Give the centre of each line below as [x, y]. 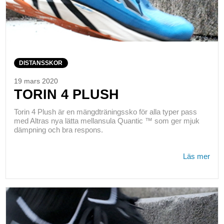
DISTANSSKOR [41, 63]
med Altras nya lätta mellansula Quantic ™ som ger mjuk [106, 121]
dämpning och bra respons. [58, 130]
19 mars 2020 [36, 81]
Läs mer [197, 156]
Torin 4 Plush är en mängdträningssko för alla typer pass [105, 112]
